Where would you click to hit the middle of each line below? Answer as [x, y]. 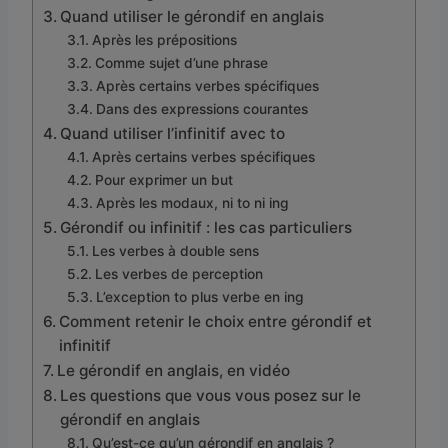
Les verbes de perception [178, 273]
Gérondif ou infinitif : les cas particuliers [206, 227]
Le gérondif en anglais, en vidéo [174, 370]
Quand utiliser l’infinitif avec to [173, 133]
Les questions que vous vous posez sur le [211, 395]
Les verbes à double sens [175, 250]
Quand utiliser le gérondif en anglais [192, 16]
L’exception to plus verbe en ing [199, 296]
